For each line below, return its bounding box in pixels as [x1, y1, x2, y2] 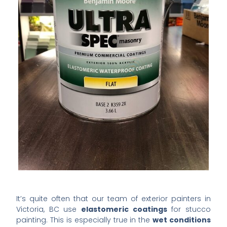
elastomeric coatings [81, 204, 167, 214]
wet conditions [152, 214, 211, 225]
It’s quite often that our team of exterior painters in [16, 193, 211, 204]
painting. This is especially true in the [16, 214, 153, 225]
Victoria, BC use [16, 204, 81, 214]
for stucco [167, 204, 211, 214]
